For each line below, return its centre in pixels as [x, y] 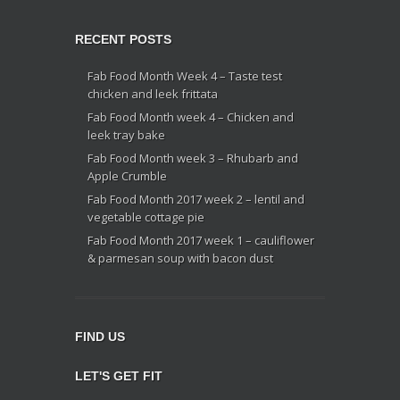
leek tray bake [126, 135]
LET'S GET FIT [119, 376]
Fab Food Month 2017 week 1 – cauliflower [201, 240]
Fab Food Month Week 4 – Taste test [185, 76]
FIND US [100, 337]
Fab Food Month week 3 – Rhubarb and [193, 158]
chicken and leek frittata [153, 94]
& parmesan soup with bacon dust [180, 258]
